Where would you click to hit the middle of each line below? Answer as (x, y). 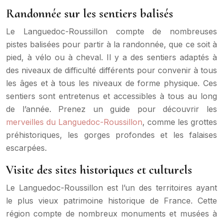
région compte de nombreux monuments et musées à (111, 213)
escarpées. (26, 148)
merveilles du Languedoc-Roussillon (74, 122)
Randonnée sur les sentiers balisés (90, 13)
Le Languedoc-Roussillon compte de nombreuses (111, 31)
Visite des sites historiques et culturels (99, 169)
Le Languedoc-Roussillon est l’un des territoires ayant (111, 187)
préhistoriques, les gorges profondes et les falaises (111, 135)
